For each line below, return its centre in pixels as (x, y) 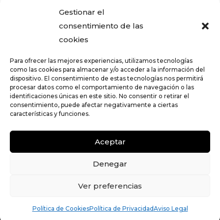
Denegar (110, 164)
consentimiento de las (101, 26)
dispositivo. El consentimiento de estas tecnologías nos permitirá (107, 78)
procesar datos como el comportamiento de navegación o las (102, 87)
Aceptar (110, 141)
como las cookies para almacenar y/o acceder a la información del (107, 69)
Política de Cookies (61, 208)
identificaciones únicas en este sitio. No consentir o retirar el (99, 96)
